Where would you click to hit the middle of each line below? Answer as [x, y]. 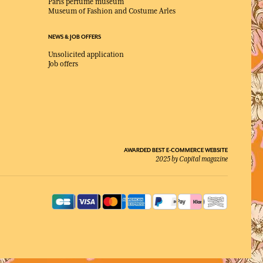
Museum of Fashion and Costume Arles [112, 11]
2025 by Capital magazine [192, 159]
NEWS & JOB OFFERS [75, 37]
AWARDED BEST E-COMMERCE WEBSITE [176, 151]
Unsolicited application [86, 55]
